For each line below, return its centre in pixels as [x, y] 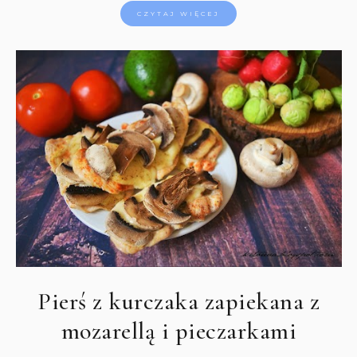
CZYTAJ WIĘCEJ [179, 13]
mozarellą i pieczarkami [179, 331]
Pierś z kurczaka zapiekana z [179, 302]
